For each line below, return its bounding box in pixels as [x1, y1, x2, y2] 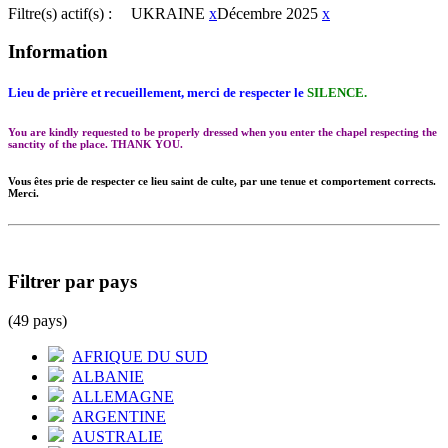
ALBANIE [72, 367, 144, 385]
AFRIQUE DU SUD [72, 347, 208, 365]
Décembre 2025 [217, 4, 318, 22]
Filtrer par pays [8, 271, 137, 293]
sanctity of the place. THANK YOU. [8, 138, 183, 151]
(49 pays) [8, 311, 67, 329]
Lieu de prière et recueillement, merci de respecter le [8, 85, 307, 101]
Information [8, 41, 108, 63]
